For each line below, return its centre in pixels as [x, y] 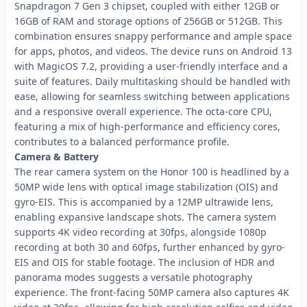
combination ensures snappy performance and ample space [153, 36]
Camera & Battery [57, 157]
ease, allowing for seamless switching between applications [152, 96]
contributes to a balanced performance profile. [122, 142]
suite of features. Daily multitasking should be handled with [152, 81]
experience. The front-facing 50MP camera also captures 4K [152, 292]
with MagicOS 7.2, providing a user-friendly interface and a [151, 66]
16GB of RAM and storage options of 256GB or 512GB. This [148, 21]
